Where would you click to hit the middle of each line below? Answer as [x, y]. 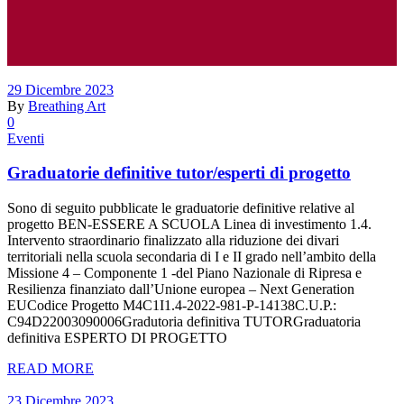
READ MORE [50, 369]
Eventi [26, 138]
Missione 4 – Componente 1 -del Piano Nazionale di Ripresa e [184, 273]
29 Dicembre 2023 [60, 89]
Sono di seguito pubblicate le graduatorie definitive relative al [181, 208]
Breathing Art [67, 106]
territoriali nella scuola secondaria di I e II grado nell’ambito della [192, 257]
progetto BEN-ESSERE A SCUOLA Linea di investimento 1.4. [189, 225]
